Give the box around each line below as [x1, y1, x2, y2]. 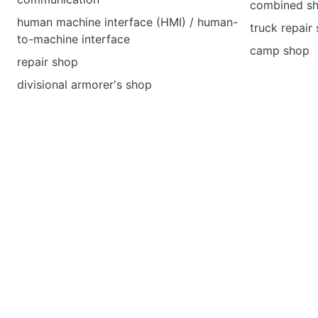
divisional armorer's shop [17, 77, 152, 92]
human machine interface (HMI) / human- [17, 15, 238, 29]
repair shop [17, 55, 78, 69]
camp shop [250, 43, 309, 57]
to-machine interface [17, 32, 130, 46]
